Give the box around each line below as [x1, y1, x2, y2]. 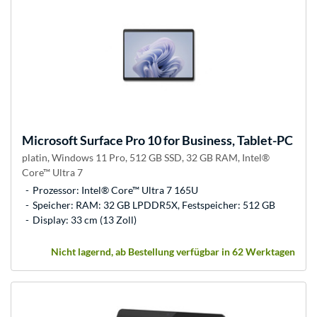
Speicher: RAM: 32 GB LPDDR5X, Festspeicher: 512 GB [33, 198, 275, 211]
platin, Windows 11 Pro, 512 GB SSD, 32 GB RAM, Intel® [22, 151, 270, 163]
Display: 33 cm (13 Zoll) [33, 213, 137, 226]
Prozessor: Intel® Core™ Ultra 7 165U [33, 183, 198, 196]
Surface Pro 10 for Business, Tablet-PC [78, 132, 293, 148]
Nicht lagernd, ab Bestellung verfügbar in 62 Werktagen [51, 245, 295, 258]
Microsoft [22, 132, 78, 148]
